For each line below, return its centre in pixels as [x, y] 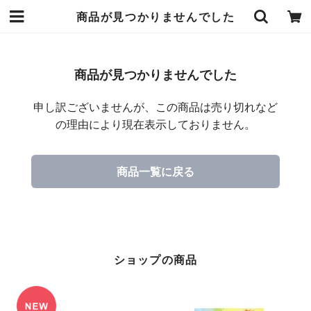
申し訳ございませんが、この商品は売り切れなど [155, 106]
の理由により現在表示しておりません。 [155, 124]
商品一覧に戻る [155, 171]
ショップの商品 [155, 260]
